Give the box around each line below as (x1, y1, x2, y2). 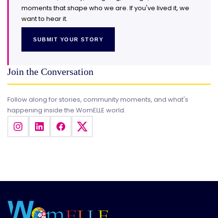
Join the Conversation (7, 66, 93, 77)
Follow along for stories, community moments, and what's (7, 94, 188, 104)
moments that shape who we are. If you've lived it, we (21, 3, 189, 13)
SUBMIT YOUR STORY (33, 36, 104, 42)
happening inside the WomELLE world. (7, 105, 126, 115)
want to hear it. (21, 14, 68, 23)
